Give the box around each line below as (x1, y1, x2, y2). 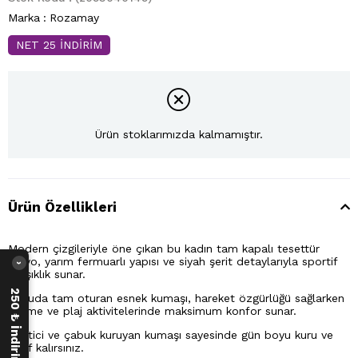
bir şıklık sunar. (8, 267, 86, 280)
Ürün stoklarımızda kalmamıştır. (95, 128, 263, 141)
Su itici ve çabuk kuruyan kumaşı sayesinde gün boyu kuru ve (8, 328, 333, 341)
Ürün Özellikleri (8, 198, 117, 215)
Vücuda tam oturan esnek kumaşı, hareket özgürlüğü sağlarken (8, 291, 344, 304)
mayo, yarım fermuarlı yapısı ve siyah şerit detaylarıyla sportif (8, 254, 337, 268)
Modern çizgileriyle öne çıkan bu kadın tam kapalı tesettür (8, 241, 320, 255)
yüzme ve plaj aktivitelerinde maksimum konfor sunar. (8, 304, 296, 317)
